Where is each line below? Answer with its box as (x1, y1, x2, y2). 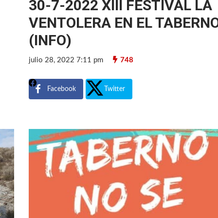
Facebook (47, 85, 76, 92)
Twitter (104, 85, 126, 92)
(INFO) (29, 31, 72, 49)
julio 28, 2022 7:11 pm (29, 56, 104, 64)
